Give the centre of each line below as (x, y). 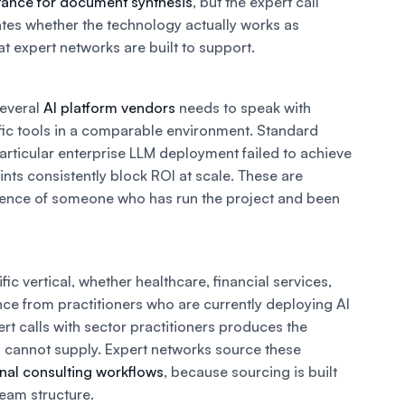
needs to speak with (243, 108)
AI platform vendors (109, 108)
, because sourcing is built (250, 372)
